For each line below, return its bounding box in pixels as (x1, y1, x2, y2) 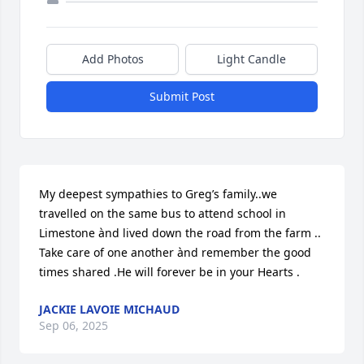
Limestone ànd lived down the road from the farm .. (39, 225, 321, 240)
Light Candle (217, 51, 286, 67)
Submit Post (149, 89, 214, 104)
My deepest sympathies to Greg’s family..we (39, 186, 277, 201)
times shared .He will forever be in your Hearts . (39, 264, 300, 279)
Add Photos (81, 51, 144, 67)
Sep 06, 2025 (39, 318, 108, 333)
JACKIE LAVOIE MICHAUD (39, 301, 180, 317)
